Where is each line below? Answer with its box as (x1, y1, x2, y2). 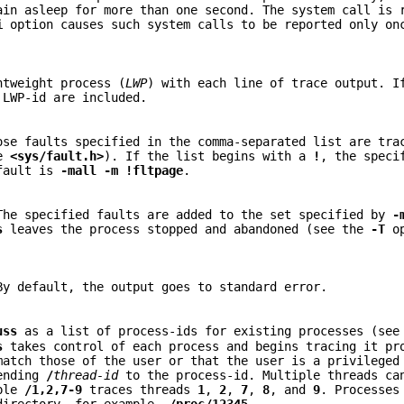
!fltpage (125, 162, 184, 178)
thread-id (53, 368, 119, 383)
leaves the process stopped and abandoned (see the (3, 221, 372, 236)
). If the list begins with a (104, 148, 314, 163)
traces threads (82, 382, 198, 398)
